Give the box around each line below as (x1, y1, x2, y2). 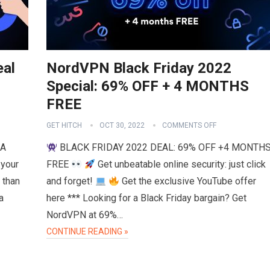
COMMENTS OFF (162, 121, 216, 130)
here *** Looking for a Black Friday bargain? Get (46, 192, 246, 204)
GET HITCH (46, 121, 82, 130)
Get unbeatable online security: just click (95, 159, 266, 170)
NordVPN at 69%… (46, 209, 123, 221)
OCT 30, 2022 (99, 121, 145, 130)
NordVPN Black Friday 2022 (46, 60, 231, 77)
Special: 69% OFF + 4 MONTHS (46, 78, 249, 95)
